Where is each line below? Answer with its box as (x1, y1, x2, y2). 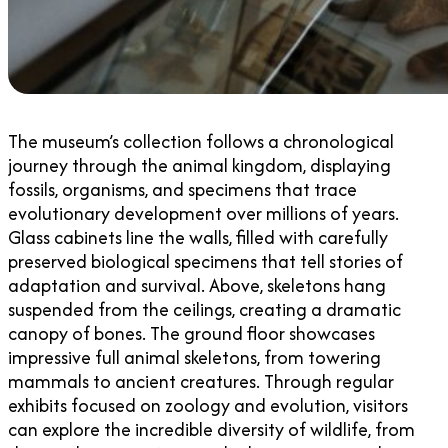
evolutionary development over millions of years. (8, 200, 399, 228)
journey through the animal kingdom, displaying (8, 152, 391, 180)
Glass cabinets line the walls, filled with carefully (8, 224, 388, 252)
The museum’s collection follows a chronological (8, 128, 394, 156)
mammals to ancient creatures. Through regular (8, 368, 394, 396)
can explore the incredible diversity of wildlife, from (8, 416, 415, 444)
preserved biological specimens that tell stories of (8, 248, 403, 276)
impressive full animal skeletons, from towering (8, 344, 381, 372)
